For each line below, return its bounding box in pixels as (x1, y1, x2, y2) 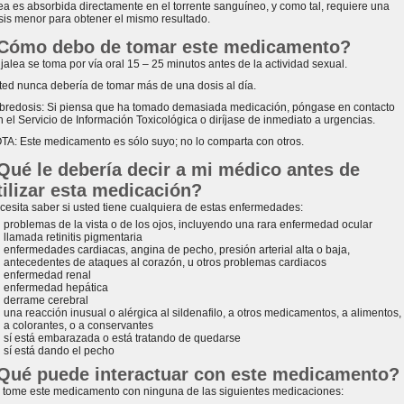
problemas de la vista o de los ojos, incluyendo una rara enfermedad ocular (4, 218, 372, 231)
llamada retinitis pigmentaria (4, 231, 142, 243)
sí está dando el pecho (4, 344, 115, 357)
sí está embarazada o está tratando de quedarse (4, 332, 241, 344)
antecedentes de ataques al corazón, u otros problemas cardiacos (4, 256, 326, 269)
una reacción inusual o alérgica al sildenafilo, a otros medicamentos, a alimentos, (4, 307, 401, 319)
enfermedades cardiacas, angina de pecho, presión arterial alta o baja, (4, 243, 350, 256)
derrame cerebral (4, 294, 88, 307)
